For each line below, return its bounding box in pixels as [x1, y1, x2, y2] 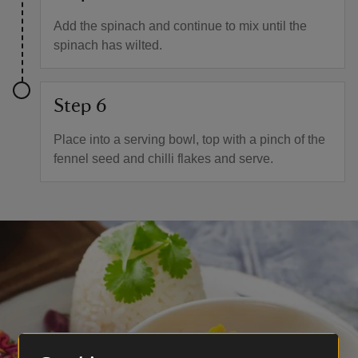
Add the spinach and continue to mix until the [54, 19, 307, 33]
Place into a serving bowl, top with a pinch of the [54, 133, 325, 146]
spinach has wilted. [54, 38, 162, 52]
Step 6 [54, 97, 106, 116]
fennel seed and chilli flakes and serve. [54, 152, 273, 165]
